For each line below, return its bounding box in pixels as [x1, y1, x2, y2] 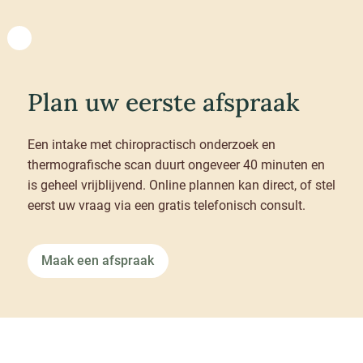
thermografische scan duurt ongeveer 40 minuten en [27, 156, 325, 173]
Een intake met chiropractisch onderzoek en [27, 136, 275, 152]
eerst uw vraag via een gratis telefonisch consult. [27, 197, 305, 213]
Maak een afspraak [41, 253, 155, 269]
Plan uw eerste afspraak [27, 86, 300, 117]
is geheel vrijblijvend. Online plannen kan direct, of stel [27, 177, 335, 193]
